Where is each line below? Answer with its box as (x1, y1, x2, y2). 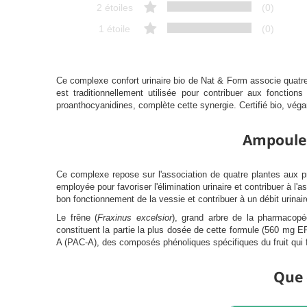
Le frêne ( (56, 212, 98, 223)
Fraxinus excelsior (97, 212, 172, 223)
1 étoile (99, 23, 131, 34)
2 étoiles (96, 1, 133, 13)
